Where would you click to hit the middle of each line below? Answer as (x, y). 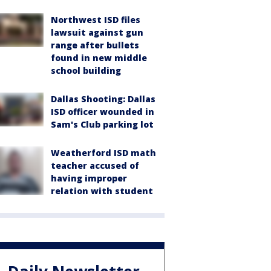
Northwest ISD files (96, 20)
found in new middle (99, 58)
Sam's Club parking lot (102, 124)
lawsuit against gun (97, 32)
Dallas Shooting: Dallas (103, 99)
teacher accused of (95, 165)
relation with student (102, 191)
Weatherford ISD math (103, 153)
